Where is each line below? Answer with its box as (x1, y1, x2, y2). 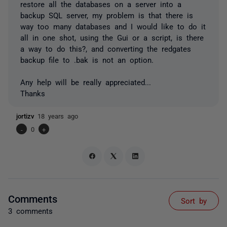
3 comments (8, 206, 53, 214)
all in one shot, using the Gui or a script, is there (20, 33, 204, 41)
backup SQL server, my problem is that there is (20, 11, 193, 19)
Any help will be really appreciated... (20, 78, 151, 86)
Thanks (20, 89, 45, 97)
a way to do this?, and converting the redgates (20, 45, 191, 52)
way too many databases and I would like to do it (20, 22, 206, 30)
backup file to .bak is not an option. (20, 56, 154, 63)
